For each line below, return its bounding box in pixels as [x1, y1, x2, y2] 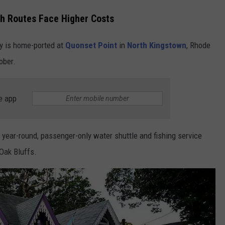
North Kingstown [127, 40, 186, 50]
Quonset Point [65, 40, 117, 50]
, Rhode [186, 40, 210, 50]
